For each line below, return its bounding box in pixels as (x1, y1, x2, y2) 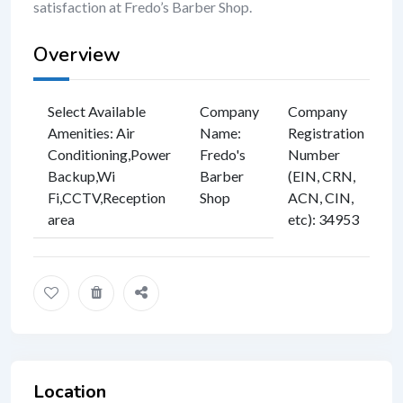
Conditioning (48, 145, 128, 163)
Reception (103, 188, 166, 206)
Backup (48, 166, 95, 184)
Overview (33, 40, 121, 68)
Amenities (48, 123, 110, 141)
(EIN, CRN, (288, 166, 355, 184)
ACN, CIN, (288, 188, 354, 206)
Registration (288, 123, 364, 141)
